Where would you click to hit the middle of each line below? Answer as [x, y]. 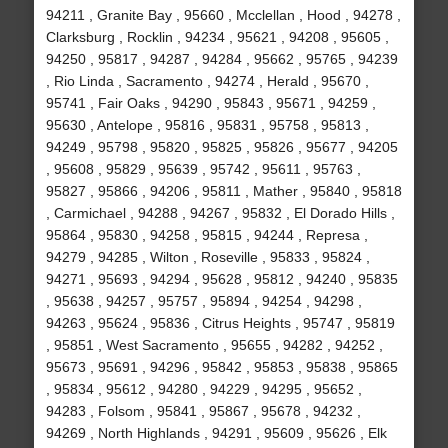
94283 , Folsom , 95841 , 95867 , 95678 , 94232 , [203, 411]
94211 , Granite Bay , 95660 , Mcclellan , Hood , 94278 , [223, 15]
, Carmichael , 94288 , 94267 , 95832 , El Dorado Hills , [220, 213]
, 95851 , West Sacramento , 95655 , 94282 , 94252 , [214, 345]
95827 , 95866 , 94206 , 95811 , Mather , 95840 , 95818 [223, 191]
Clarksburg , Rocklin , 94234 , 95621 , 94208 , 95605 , [217, 37]
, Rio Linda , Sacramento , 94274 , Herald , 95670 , [207, 81]
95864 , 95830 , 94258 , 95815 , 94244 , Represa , [206, 235]
